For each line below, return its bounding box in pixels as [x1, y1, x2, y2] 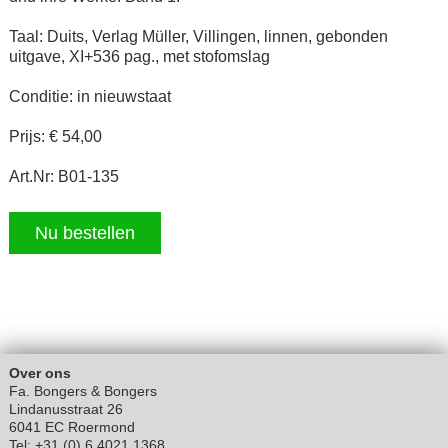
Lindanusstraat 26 [8, 401, 123, 418]
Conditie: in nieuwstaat [8, 88, 171, 106]
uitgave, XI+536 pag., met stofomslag [8, 48, 270, 66]
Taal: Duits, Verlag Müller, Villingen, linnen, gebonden [8, 28, 388, 46]
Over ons [8, 365, 71, 382]
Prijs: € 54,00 [8, 128, 102, 146]
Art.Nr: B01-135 [8, 168, 119, 186]
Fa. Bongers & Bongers [8, 383, 157, 400]
